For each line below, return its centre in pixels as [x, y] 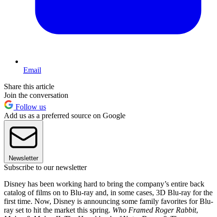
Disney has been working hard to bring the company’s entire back [104, 184]
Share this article [29, 87]
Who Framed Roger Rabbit [154, 210]
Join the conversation [36, 95]
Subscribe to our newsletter [45, 168]
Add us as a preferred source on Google [65, 116]
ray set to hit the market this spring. [58, 210]
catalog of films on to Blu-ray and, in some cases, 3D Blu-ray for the [108, 193]
